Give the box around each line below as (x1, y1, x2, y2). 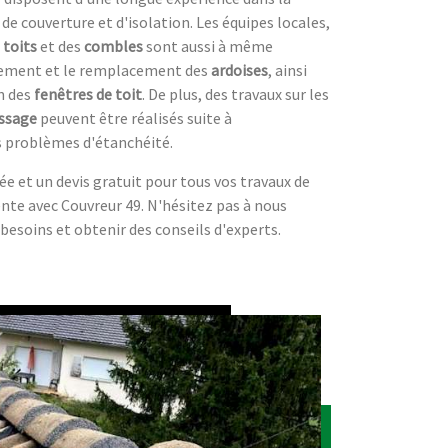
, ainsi (268, 59, 307, 80)
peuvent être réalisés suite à (37, 107, 232, 128)
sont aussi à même (143, 35, 273, 56)
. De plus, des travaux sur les (142, 83, 329, 104)
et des (37, 35, 84, 56)
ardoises (211, 59, 268, 80)
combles (84, 35, 143, 56)
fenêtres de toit (34, 83, 142, 104)
